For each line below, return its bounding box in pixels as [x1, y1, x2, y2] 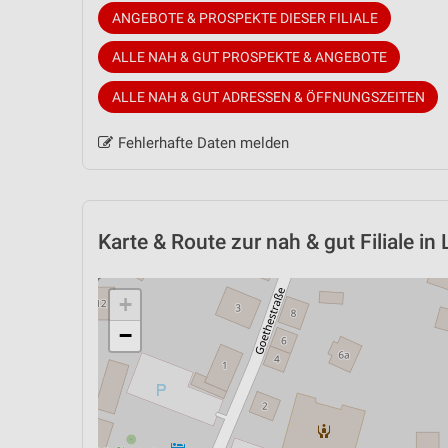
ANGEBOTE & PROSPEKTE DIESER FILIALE [111, 9, 378, 26]
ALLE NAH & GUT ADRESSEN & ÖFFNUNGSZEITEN [111, 88, 425, 105]
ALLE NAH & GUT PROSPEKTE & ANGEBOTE [111, 49, 387, 66]
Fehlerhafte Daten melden [117, 133, 289, 152]
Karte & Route [98, 229, 226, 254]
